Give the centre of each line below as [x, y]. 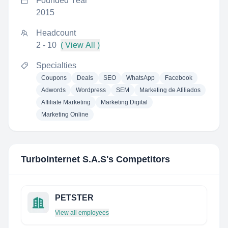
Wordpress [91, 90]
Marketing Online [65, 115]
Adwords [53, 90]
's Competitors [138, 159]
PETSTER [74, 198]
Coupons [54, 78]
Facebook [179, 78]
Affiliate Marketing [66, 102]
